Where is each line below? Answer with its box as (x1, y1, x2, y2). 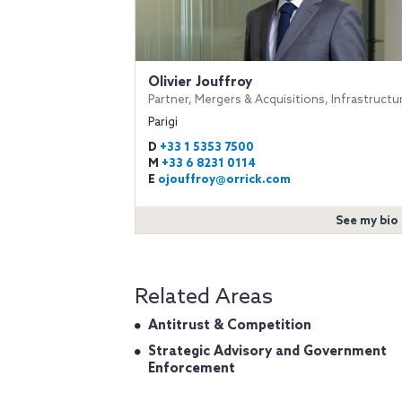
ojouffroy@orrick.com (158, 172, 291, 187)
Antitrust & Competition (148, 317, 311, 334)
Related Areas (135, 284, 273, 310)
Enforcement (148, 360, 235, 377)
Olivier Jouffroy (148, 74, 252, 91)
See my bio (335, 214, 398, 228)
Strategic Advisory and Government (148, 343, 387, 360)
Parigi (148, 115, 178, 129)
